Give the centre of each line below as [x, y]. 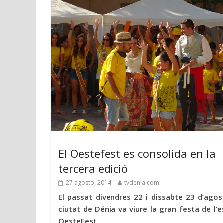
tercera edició [93, 168]
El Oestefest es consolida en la [137, 154]
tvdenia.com [142, 183]
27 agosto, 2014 [88, 183]
